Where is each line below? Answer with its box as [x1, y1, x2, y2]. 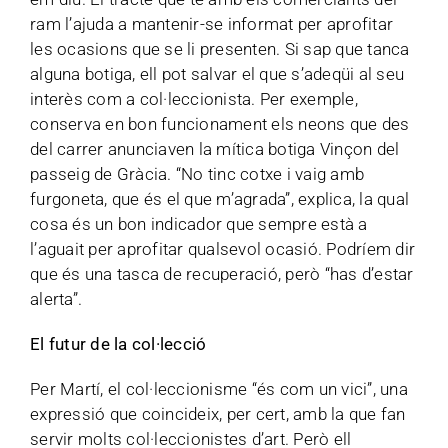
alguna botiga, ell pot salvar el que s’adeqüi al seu [30, 64, 405, 84]
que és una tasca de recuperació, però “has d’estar [30, 264, 414, 284]
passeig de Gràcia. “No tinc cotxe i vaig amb [30, 164, 365, 184]
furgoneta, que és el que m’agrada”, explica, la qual [30, 189, 410, 209]
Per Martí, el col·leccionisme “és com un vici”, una [30, 379, 409, 399]
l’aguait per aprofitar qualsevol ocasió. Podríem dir [30, 239, 416, 259]
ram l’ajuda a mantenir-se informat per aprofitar [30, 14, 394, 34]
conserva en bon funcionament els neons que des [30, 114, 410, 134]
